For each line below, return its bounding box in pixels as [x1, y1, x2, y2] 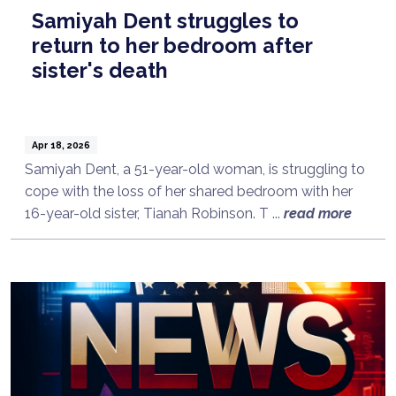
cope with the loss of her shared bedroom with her [25, 182, 353, 200]
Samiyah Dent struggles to [32, 8, 299, 33]
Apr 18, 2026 [31, 139, 90, 150]
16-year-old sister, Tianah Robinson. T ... [25, 204, 284, 222]
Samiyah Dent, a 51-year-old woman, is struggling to [25, 160, 365, 178]
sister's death [32, 57, 168, 82]
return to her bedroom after [32, 33, 312, 57]
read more [284, 204, 352, 222]
